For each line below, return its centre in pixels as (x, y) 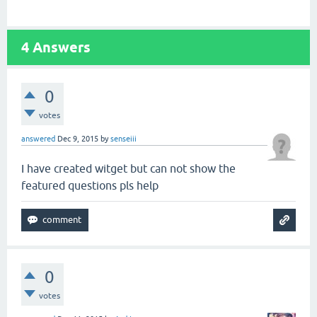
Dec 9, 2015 (78, 139)
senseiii (123, 139)
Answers (60, 47)
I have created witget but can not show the (128, 168)
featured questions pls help (90, 185)
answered (38, 139)
